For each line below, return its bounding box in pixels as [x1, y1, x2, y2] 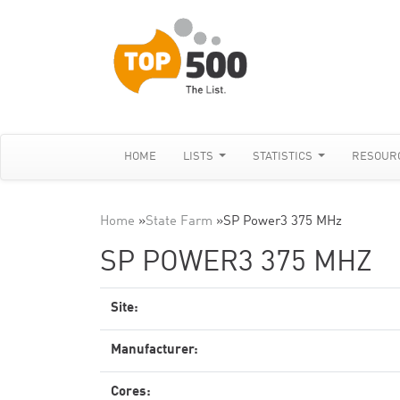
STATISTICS [253, 151, 316, 162]
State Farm [146, 215, 212, 229]
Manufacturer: [111, 344, 198, 357]
